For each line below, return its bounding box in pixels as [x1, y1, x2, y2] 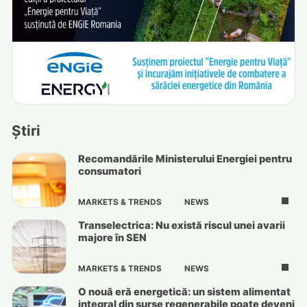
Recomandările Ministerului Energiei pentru [77, 153, 292, 166]
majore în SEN [77, 232, 147, 245]
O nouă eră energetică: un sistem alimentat [77, 285, 291, 298]
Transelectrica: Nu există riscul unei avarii [77, 219, 285, 232]
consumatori [77, 165, 141, 178]
